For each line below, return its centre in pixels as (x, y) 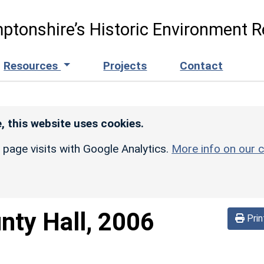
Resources (32, 65)
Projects (125, 65)
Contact (202, 65)
